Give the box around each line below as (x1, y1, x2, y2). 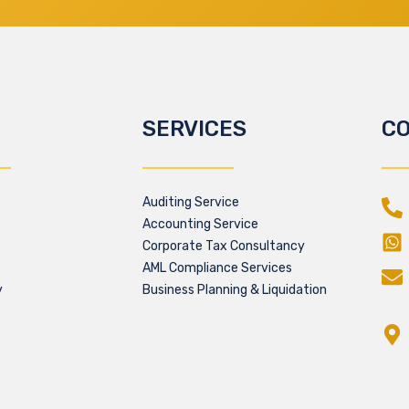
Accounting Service (142, 215, 259, 232)
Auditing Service (142, 194, 240, 210)
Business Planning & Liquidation (142, 281, 328, 298)
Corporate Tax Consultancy (142, 237, 306, 254)
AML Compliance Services (142, 259, 293, 276)
